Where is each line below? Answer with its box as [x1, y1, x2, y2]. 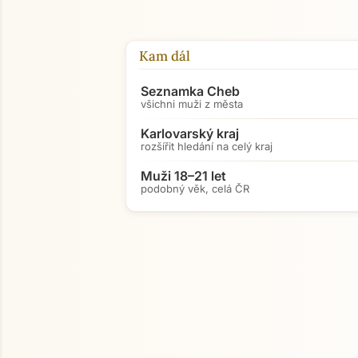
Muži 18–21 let [141, 168, 226, 184]
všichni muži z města [141, 97, 243, 110]
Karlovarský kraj [141, 125, 239, 141]
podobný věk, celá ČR [141, 182, 249, 195]
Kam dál [139, 47, 190, 65]
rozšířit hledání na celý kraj [141, 140, 272, 153]
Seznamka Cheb [141, 83, 240, 99]
